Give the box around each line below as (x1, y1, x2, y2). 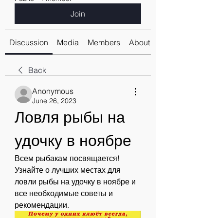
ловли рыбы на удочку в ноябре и (15, 177, 136, 186)
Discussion (9, 37, 48, 47)
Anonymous (32, 86, 73, 96)
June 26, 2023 (32, 96, 76, 105)
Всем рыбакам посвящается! (15, 153, 120, 163)
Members (88, 37, 120, 47)
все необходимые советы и (15, 188, 113, 198)
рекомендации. (15, 200, 69, 210)
